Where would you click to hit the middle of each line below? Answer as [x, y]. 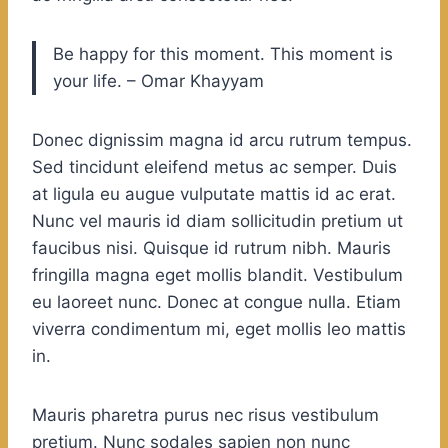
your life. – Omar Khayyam [158, 81]
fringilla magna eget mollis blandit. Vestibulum [217, 275]
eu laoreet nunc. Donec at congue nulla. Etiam [216, 302]
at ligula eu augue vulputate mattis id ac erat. [214, 194]
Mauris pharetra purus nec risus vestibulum [205, 415]
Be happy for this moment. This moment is [223, 54]
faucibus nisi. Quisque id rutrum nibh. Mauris [211, 248]
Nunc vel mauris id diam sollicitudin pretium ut [217, 221]
